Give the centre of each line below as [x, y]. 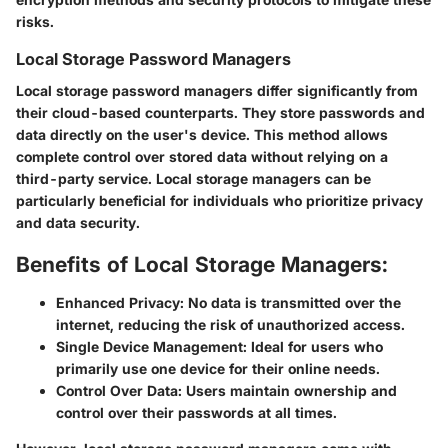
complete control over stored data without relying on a [202, 157]
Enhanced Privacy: [120, 302]
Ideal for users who [315, 346]
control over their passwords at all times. [196, 412]
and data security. [78, 223]
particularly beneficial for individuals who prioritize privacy [219, 201]
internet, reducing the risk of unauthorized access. [230, 324]
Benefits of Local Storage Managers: [202, 265]
